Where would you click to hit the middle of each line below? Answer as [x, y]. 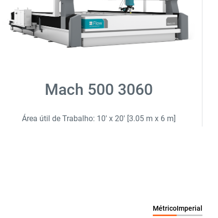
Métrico [165, 209]
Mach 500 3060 [99, 90]
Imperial [190, 209]
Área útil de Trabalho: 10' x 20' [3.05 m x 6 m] [99, 119]
